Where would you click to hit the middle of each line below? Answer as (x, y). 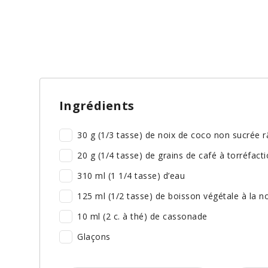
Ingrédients (97, 106)
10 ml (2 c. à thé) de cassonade (142, 217)
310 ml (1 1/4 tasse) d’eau (131, 176)
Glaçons (94, 237)
